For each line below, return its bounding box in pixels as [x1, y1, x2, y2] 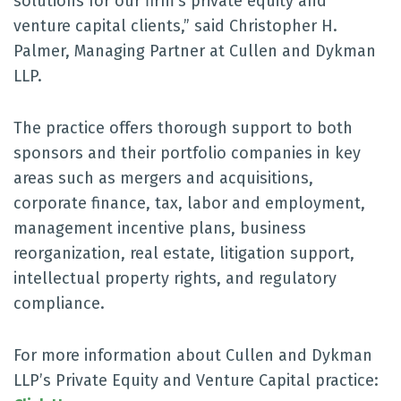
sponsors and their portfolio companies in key [13, 143, 361, 163]
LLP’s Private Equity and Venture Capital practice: [13, 371, 379, 390]
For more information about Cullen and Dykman [13, 346, 372, 365]
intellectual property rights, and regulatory [13, 269, 337, 288]
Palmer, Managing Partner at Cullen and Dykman [13, 41, 376, 61]
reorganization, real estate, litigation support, [13, 243, 354, 263]
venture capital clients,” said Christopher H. [13, 16, 337, 36]
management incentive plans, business [13, 218, 306, 238]
